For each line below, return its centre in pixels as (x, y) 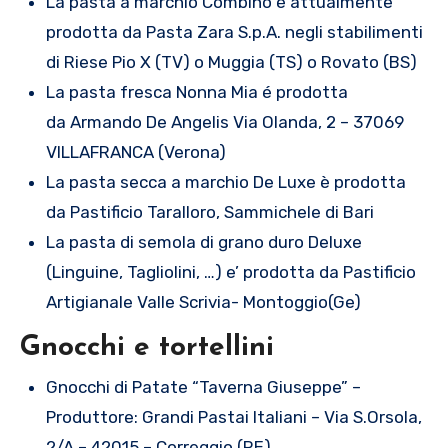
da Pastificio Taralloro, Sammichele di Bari (209, 211)
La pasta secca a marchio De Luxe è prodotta (225, 181)
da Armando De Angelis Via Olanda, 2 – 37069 (224, 121)
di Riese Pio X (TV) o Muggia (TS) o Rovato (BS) (231, 61)
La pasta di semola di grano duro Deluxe (203, 241)
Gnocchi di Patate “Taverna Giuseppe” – (203, 387)
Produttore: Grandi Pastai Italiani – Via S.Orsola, (233, 417)
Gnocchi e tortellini (147, 347)
